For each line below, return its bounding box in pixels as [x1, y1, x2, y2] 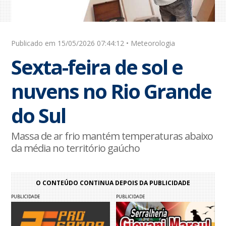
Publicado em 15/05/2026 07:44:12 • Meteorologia [11, 38, 176, 48]
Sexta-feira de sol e [11, 53, 183, 81]
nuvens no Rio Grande [11, 77, 212, 105]
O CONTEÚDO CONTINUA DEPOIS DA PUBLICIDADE [36, 179, 190, 188]
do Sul [11, 101, 66, 130]
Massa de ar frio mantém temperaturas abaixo [11, 129, 213, 143]
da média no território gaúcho [11, 141, 140, 155]
